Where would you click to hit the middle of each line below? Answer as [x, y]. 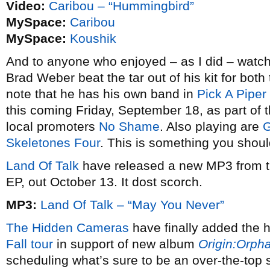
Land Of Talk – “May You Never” [132, 205]
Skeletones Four [53, 143]
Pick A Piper [232, 94]
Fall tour [30, 244]
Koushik [93, 38]
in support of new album [126, 244]
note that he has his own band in [102, 94]
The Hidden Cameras [67, 228]
